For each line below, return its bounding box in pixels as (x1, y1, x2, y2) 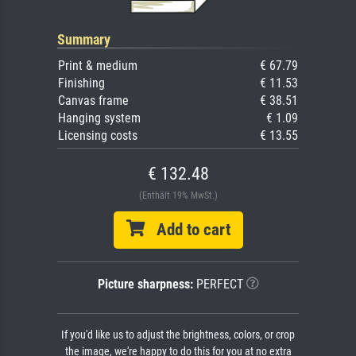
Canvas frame (58, 92, 129, 108)
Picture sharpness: (97, 276, 193, 292)
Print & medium (58, 57, 137, 73)
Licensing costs (58, 127, 137, 143)
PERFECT (192, 276, 243, 292)
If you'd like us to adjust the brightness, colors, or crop (61, 327, 295, 342)
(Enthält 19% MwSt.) (138, 189, 218, 201)
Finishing (58, 75, 105, 91)
